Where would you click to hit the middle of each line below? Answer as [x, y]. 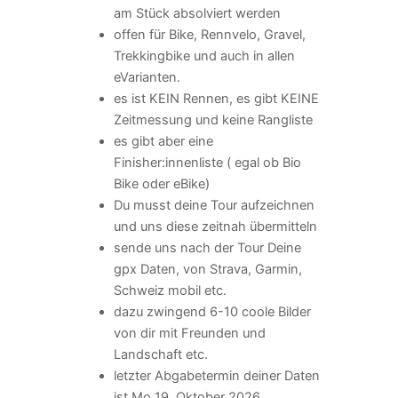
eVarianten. [147, 78]
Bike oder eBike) [161, 184]
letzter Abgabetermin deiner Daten [216, 376]
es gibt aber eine [163, 142]
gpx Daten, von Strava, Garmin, [207, 270]
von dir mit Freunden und [189, 334]
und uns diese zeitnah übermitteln [215, 227]
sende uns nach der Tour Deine [207, 248]
